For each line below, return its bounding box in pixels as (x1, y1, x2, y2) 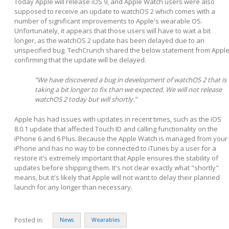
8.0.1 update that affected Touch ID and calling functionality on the (14, 124, 218, 133)
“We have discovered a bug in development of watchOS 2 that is (35, 75, 226, 84)
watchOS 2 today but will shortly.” (35, 94, 137, 104)
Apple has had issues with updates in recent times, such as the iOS (14, 114, 221, 124)
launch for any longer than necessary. (14, 182, 132, 192)
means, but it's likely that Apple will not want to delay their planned (14, 172, 220, 182)
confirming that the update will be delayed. (14, 55, 146, 64)
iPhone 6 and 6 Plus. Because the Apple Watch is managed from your (14, 133, 227, 143)
